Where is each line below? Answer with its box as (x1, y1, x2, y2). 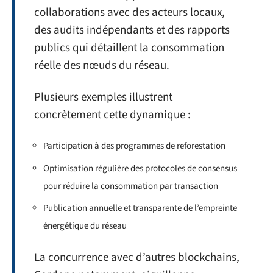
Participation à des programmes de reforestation (43, 140, 225, 153)
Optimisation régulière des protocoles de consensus (43, 161, 237, 175)
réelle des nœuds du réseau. (34, 57, 169, 74)
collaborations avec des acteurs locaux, (34, 4, 225, 21)
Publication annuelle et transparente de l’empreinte (43, 202, 237, 215)
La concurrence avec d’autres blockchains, (34, 249, 239, 266)
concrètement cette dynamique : (34, 106, 191, 123)
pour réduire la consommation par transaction (43, 179, 218, 193)
